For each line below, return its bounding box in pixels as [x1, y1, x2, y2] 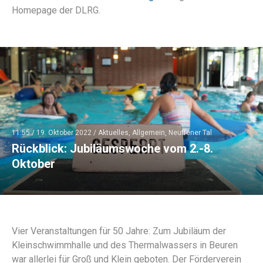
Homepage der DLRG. [12, 4, 100, 16]
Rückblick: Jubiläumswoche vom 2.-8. [12, 141, 213, 156]
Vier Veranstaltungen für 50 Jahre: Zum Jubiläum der [12, 225, 226, 237]
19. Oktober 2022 [36, 128, 92, 137]
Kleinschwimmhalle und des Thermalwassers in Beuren [12, 239, 238, 251]
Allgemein [132, 128, 165, 137]
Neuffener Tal [168, 128, 212, 137]
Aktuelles [98, 128, 129, 137]
